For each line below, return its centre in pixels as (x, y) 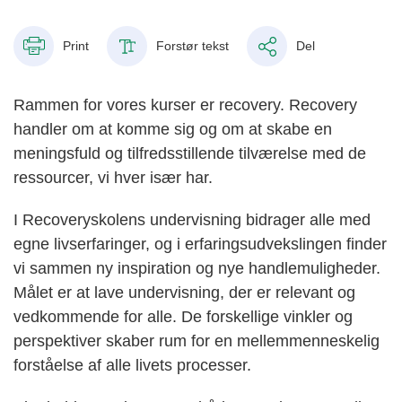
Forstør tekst (192, 46)
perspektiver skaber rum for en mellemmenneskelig (197, 341)
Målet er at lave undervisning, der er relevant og (184, 292)
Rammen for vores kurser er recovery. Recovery (185, 105)
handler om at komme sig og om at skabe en (173, 129)
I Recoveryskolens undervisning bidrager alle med (192, 219)
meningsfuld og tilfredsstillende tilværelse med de (190, 153)
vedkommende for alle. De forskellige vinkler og (183, 316)
